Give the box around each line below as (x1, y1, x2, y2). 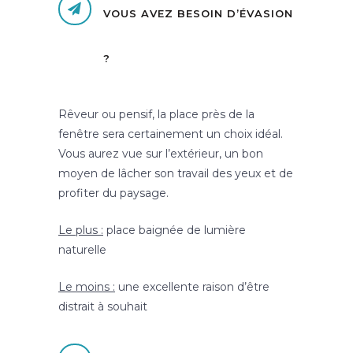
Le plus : (58, 223, 103, 238)
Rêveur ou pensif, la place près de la (58, 107, 255, 122)
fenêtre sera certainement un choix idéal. (58, 127, 283, 142)
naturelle (58, 243, 106, 258)
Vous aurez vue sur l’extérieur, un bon (58, 147, 263, 162)
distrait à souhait (58, 299, 147, 314)
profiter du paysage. (58, 186, 169, 201)
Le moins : (58, 280, 115, 295)
